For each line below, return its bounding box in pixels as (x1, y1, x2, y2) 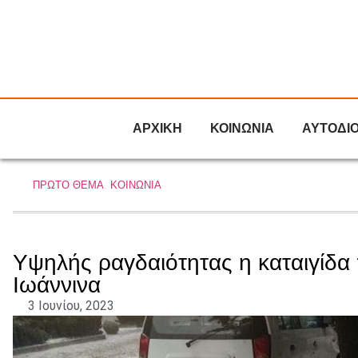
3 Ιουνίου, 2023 (28, 298, 114, 313)
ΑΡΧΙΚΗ (133, 121, 182, 135)
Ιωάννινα (13, 272, 101, 297)
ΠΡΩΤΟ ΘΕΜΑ (33, 179, 104, 191)
